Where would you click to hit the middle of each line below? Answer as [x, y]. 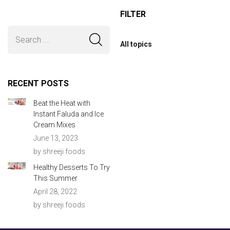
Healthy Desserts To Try [71, 167]
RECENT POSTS [38, 83]
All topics [136, 44]
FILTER [133, 14]
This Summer [55, 178]
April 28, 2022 [55, 191]
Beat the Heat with [62, 103]
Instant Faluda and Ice [68, 114]
